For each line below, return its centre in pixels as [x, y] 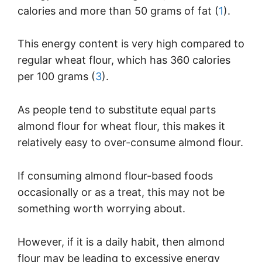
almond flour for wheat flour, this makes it [121, 126]
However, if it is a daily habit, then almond [121, 242]
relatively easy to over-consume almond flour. [130, 143]
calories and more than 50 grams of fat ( [118, 11]
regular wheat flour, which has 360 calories [124, 60]
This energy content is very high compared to [131, 44]
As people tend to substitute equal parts [117, 110]
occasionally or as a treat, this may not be [121, 192]
